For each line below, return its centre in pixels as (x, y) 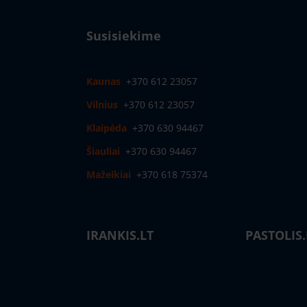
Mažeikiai (108, 175)
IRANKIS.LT (120, 235)
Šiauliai (103, 151)
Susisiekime (123, 36)
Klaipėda (106, 128)
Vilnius (102, 105)
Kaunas (103, 82)
